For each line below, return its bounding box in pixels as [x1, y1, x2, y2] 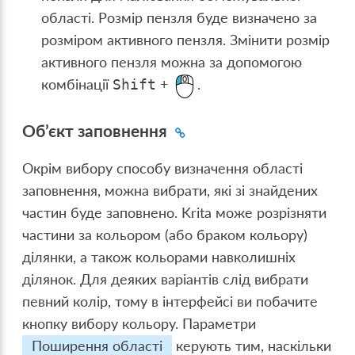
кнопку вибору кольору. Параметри [22, 315, 257, 332]
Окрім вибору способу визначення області [22, 159, 303, 177]
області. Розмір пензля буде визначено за [41, 10, 318, 27]
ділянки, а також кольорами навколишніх [22, 248, 296, 265]
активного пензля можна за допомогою [41, 54, 303, 71]
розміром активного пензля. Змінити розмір [41, 32, 330, 49]
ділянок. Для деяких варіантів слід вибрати [22, 270, 309, 288]
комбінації [41, 76, 113, 94]
